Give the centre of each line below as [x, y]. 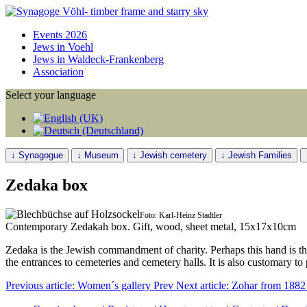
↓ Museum [98, 155]
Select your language [51, 95]
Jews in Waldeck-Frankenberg [98, 59]
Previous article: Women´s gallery [79, 285]
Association [58, 72]
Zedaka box [47, 185]
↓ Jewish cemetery [170, 155]
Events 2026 [60, 35]
